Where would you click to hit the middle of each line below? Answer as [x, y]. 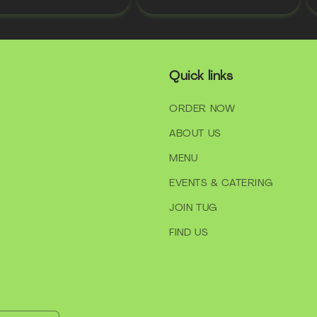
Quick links [201, 76]
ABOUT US [195, 133]
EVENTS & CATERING [221, 183]
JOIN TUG [193, 207]
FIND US [189, 232]
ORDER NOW [202, 108]
